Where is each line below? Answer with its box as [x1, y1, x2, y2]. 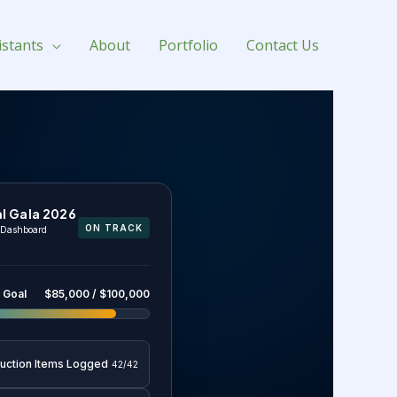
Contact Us [246, 35, 319, 55]
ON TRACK [84, 216, 143, 228]
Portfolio [159, 35, 218, 55]
